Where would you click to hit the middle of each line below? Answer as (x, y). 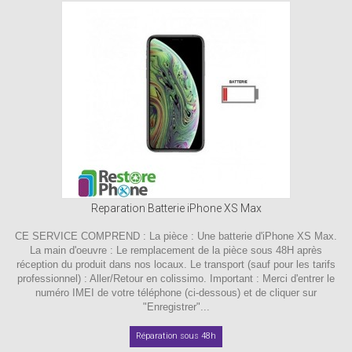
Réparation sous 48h (176, 335)
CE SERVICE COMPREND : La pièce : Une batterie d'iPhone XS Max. (176, 236)
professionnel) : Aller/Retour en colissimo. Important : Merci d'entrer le (176, 278)
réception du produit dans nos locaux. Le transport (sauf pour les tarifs (176, 264)
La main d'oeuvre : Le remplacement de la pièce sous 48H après (176, 250)
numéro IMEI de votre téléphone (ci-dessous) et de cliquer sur (176, 292)
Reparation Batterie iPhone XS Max (176, 208)
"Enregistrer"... (176, 306)
